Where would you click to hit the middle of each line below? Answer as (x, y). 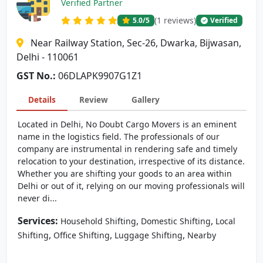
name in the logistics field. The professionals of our (119, 136)
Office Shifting (82, 235)
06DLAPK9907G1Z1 (100, 76)
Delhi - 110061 (48, 57)
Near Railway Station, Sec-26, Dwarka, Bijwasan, (136, 43)
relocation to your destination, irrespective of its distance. (131, 161)
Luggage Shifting (149, 235)
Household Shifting (98, 221)
